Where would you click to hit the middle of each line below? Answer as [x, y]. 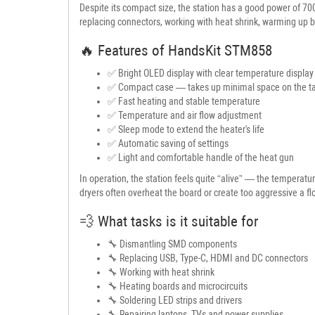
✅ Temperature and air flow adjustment [185, 115]
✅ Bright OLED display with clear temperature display [211, 73]
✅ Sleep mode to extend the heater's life [186, 129]
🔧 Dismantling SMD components [172, 244]
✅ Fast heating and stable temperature [184, 101]
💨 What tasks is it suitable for [169, 221]
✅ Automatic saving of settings [168, 143]
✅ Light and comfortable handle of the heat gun [201, 157]
